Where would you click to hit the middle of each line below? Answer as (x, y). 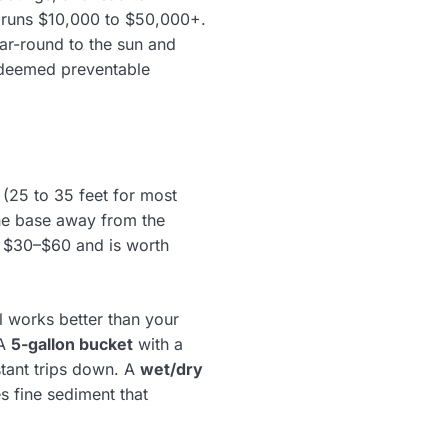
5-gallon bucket (72, 344)
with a (158, 344)
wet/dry (171, 369)
